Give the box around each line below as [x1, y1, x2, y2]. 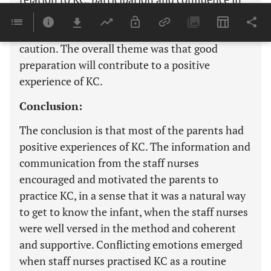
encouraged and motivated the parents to [19, 171, 218, 186]
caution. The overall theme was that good [19, 41, 218, 56]
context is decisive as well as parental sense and [19, 24, 247, 39]
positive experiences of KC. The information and [19, 139, 250, 154]
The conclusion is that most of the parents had [19, 122, 244, 137]
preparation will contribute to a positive [19, 57, 210, 72]
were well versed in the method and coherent [19, 220, 236, 235]
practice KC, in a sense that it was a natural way [19, 188, 246, 203]
